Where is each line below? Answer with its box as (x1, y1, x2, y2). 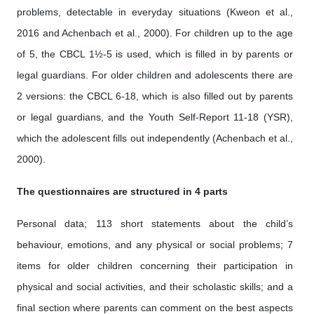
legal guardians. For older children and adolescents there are (17, 69, 293, 81)
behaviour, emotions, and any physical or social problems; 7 (17, 239, 293, 250)
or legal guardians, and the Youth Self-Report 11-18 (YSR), (17, 111, 293, 123)
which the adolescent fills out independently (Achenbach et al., (17, 132, 293, 144)
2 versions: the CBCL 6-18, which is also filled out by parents (17, 90, 293, 102)
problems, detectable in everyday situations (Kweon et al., (17, 6, 293, 18)
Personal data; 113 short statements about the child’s (17, 218, 293, 229)
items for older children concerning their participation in (17, 260, 293, 271)
